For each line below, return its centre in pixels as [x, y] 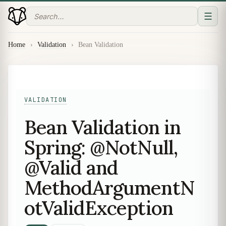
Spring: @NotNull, [101, 147]
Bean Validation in [102, 127]
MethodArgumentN [109, 187]
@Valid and [71, 167]
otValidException [99, 208]
